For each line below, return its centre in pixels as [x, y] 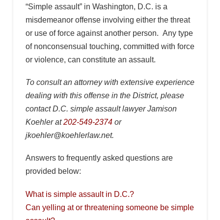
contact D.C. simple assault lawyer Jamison [101, 109]
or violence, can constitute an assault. [90, 60]
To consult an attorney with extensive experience [110, 82]
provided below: [53, 171]
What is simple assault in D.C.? [80, 194]
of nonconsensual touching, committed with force [110, 47]
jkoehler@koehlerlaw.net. [71, 136]
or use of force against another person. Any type [109, 33]
